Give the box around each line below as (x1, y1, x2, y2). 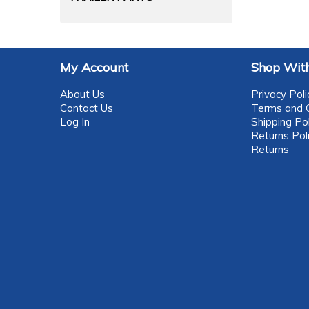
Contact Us (60, 101, 113, 114)
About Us (60, 88, 105, 101)
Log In (60, 115, 90, 128)
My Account (60, 59, 128, 75)
